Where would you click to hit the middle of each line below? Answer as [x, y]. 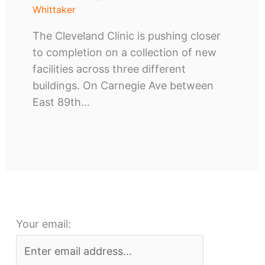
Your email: [43, 224]
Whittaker [54, 9]
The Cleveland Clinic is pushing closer [126, 35]
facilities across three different [109, 69]
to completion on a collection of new [124, 52]
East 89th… [61, 102]
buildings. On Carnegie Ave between [123, 85]
